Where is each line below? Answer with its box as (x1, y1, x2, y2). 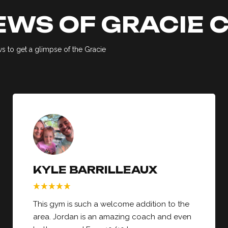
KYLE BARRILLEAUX (33, 163, 157, 177)
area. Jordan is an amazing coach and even (33, 212, 191, 222)
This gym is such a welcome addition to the (33, 199, 189, 209)
